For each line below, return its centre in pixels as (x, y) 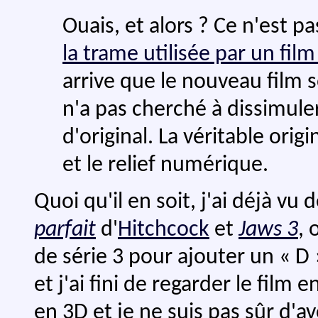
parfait (65, 230)
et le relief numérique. (165, 165)
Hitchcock (164, 230)
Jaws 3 (268, 230)
